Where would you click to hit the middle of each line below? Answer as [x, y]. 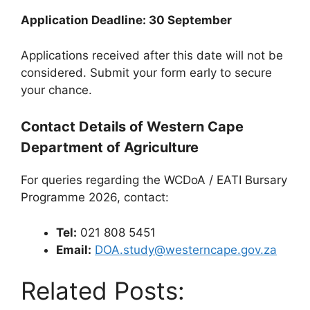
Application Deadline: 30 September [126, 20]
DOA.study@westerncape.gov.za [186, 249]
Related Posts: [103, 291]
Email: [74, 249]
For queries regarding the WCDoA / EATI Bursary [154, 180]
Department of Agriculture [111, 147]
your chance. [56, 90]
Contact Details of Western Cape [132, 127]
